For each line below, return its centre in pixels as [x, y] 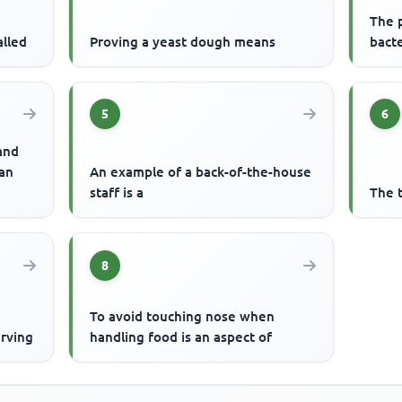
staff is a [117, 193]
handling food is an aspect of [181, 337]
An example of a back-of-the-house [201, 172]
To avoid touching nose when [183, 317]
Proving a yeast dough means [183, 42]
